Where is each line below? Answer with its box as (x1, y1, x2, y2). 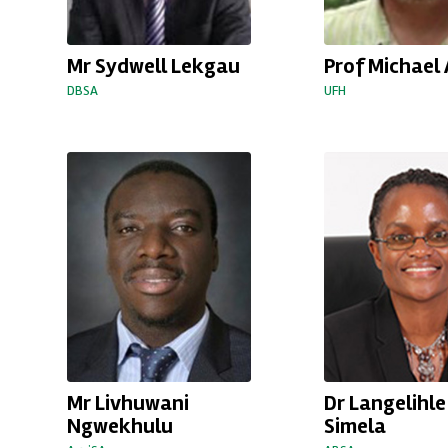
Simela (323, 412, 386, 439)
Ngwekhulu (67, 412, 173, 439)
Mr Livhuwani (67, 389, 189, 416)
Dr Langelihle (323, 389, 446, 416)
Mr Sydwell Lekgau (67, 52, 240, 79)
